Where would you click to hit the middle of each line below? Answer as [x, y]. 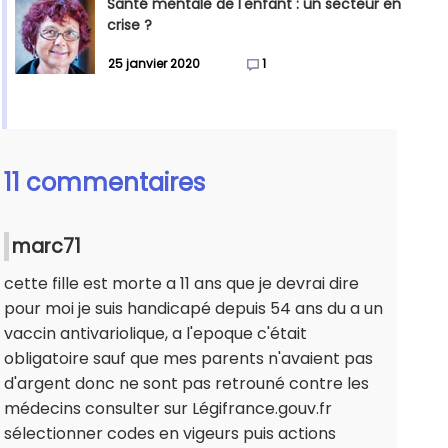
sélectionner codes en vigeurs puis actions [170, 434]
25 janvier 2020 [154, 64]
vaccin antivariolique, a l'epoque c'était [155, 334]
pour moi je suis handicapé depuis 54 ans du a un [193, 309]
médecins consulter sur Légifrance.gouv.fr [168, 409]
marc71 [46, 247]
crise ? [129, 25]
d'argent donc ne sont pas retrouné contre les [186, 384]
